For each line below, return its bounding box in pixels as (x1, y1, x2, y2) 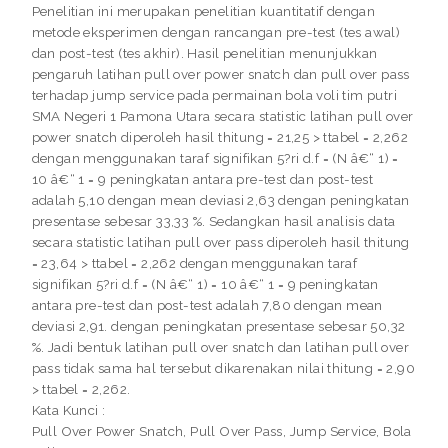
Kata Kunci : (31, 402, 106, 419)
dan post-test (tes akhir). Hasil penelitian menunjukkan (31, 45, 378, 62)
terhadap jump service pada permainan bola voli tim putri (31, 87, 398, 104)
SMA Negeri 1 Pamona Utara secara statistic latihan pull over (31, 108, 414, 125)
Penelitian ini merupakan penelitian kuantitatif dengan (31, 3, 376, 20)
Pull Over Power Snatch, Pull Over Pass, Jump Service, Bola (31, 423, 412, 440)
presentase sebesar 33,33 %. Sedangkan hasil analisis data (31, 213, 396, 230)
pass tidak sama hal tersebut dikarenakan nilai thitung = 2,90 (31, 360, 416, 377)
